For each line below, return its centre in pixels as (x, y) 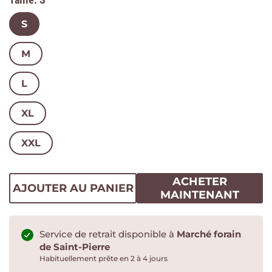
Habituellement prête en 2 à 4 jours (104, 258)
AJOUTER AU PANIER (73, 188)
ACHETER (200, 182)
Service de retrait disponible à (108, 234)
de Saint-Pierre (75, 247)
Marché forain (209, 234)
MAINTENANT (200, 195)
